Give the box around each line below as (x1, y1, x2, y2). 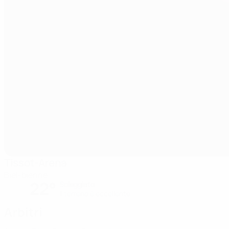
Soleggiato (59, 179, 95, 189)
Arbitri (4, 203, 42, 220)
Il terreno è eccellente (59, 189, 130, 198)
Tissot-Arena (4, 156, 66, 170)
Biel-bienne (4, 169, 48, 180)
